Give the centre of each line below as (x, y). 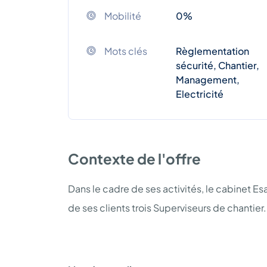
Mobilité (123, 15)
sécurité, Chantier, (218, 65)
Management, (208, 79)
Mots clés (126, 51)
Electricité (200, 94)
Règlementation (212, 51)
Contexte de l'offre (134, 158)
